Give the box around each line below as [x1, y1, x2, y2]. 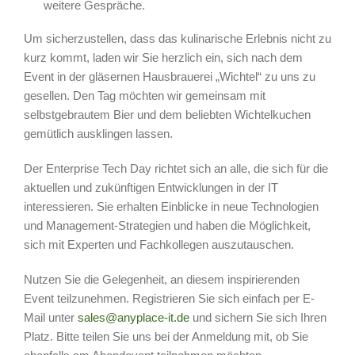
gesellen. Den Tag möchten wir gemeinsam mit [23, 88, 265, 102]
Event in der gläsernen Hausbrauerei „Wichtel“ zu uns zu [23, 69, 315, 83]
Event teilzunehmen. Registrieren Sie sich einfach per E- [23, 291, 315, 305]
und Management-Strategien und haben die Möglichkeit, [23, 218, 311, 232]
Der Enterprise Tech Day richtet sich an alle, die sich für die [23, 161, 328, 175]
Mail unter [23, 310, 78, 324]
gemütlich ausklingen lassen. [23, 126, 173, 140]
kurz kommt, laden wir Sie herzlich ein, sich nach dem [23, 50, 303, 64]
